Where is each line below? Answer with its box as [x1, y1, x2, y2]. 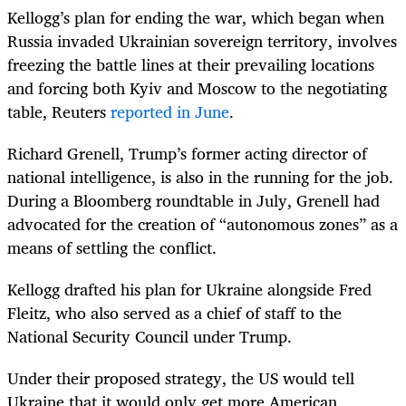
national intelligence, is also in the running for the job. [7, 163, 393, 191]
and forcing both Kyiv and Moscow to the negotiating [7, 73, 387, 101]
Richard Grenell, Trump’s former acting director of [7, 140, 367, 168]
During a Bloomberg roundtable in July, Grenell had [7, 187, 380, 215]
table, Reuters [7, 97, 111, 125]
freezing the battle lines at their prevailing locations [7, 50, 374, 78]
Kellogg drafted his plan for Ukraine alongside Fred [7, 275, 372, 304]
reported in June [111, 97, 229, 125]
